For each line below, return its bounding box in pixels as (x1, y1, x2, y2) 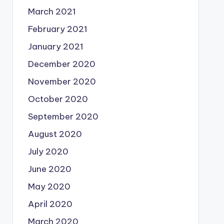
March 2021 (27, 6, 76, 17)
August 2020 (27, 128, 82, 139)
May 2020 (27, 181, 70, 192)
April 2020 (27, 198, 72, 209)
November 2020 (27, 76, 96, 87)
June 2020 (27, 163, 71, 174)
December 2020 (27, 58, 95, 69)
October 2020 (27, 93, 88, 104)
